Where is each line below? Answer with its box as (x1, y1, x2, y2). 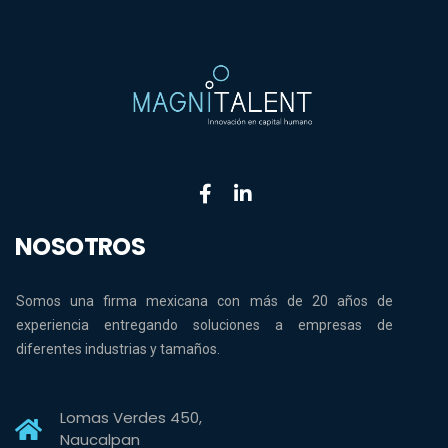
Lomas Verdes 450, (60, 407, 202, 429)
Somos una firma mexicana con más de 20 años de (16, 293, 393, 310)
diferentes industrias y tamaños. (16, 341, 220, 358)
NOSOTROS (15, 230, 146, 264)
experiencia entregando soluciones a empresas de (16, 317, 393, 334)
